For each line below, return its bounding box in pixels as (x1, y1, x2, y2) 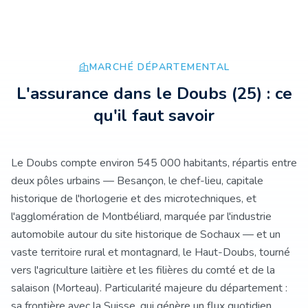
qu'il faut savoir (93, 104, 214, 126)
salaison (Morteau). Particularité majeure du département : (11, 280, 287, 296)
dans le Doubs (113, 82, 227, 104)
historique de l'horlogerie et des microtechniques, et (11, 191, 256, 206)
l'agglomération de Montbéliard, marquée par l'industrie (11, 209, 272, 224)
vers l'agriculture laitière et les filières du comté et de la (11, 263, 275, 278)
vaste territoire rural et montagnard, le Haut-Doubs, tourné (11, 245, 290, 260)
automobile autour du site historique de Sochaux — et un (11, 227, 280, 242)
